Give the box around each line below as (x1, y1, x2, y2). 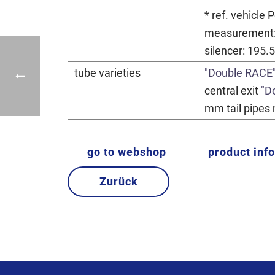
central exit (204, 84, 261, 97)
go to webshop (87, 145, 166, 158)
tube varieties (74, 66, 141, 79)
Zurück (99, 175, 138, 188)
